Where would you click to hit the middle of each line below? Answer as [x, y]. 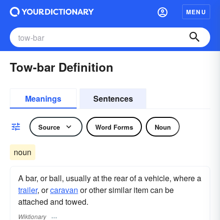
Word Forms [114, 127]
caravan [64, 190]
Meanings [43, 98]
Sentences [113, 98]
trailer [28, 190]
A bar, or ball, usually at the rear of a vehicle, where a [110, 178]
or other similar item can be [126, 190]
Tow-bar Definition [62, 67]
